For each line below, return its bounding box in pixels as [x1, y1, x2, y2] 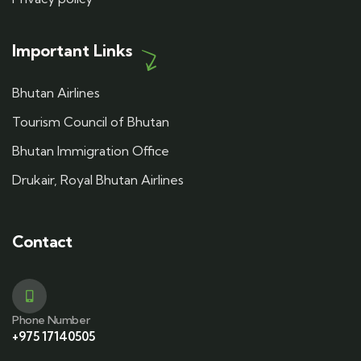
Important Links [12, 40, 132, 60]
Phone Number [12, 313, 90, 327]
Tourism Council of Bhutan [12, 114, 169, 130]
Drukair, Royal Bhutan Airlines [12, 172, 184, 188]
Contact [12, 231, 73, 251]
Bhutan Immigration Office [12, 143, 169, 159]
